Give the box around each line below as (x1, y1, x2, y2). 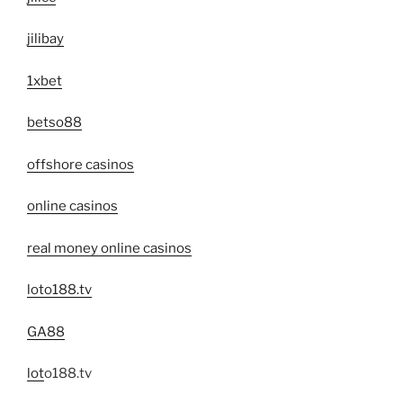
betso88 (27, 114, 82, 131)
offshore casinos (27, 156, 134, 173)
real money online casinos (27, 239, 192, 256)
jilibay (27, 31, 64, 48)
